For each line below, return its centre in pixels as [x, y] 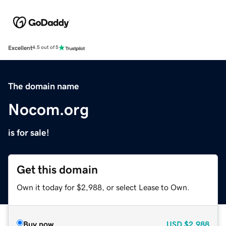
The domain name [44, 86]
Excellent [20, 48]
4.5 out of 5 [45, 48]
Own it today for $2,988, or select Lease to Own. [103, 187]
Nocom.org [48, 109]
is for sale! [29, 132]
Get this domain [57, 169]
